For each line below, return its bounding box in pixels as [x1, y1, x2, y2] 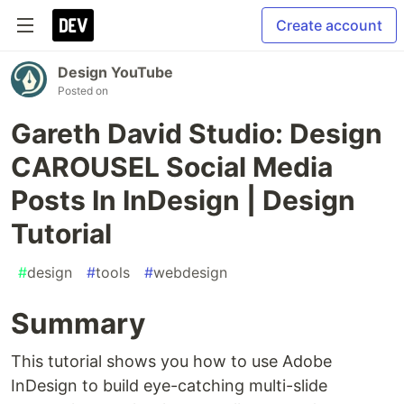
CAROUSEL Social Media [11, 151, 333, 183]
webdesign [153, 263, 227, 281]
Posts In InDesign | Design [11, 184, 355, 216]
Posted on [58, 84, 108, 97]
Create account [276, 16, 382, 34]
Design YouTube [58, 63, 173, 81]
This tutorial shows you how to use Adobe [11, 352, 332, 371]
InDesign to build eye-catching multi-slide [11, 376, 327, 395]
